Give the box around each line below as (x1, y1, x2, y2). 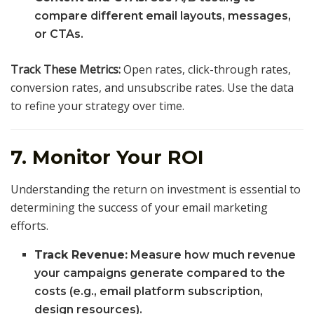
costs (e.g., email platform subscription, (34, 284, 264, 298)
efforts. (11, 217, 48, 233)
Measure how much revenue (128, 247, 296, 261)
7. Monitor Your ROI (11, 146, 204, 170)
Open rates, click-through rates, (121, 61, 291, 77)
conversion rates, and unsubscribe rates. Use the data (11, 79, 294, 95)
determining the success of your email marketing (11, 199, 268, 215)
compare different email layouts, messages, (34, 8, 292, 22)
